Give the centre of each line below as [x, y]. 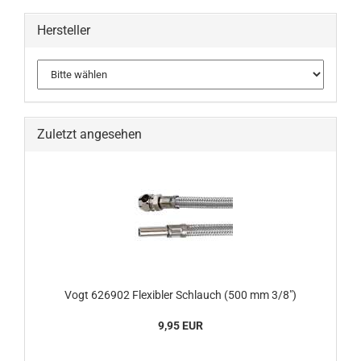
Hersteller [64, 30]
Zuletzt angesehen [89, 134]
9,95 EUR [180, 326]
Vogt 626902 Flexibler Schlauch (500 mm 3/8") [180, 295]
